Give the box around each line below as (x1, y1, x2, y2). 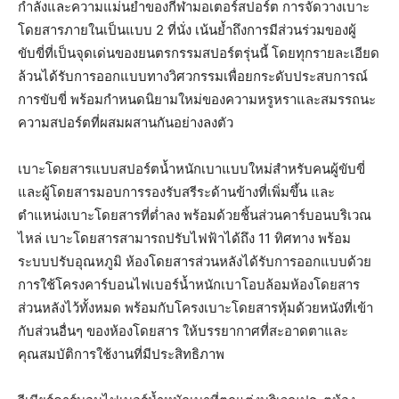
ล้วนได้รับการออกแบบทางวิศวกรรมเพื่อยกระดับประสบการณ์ (18, 67, 368, 85)
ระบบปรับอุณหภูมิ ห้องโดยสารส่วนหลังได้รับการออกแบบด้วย (18, 252, 371, 270)
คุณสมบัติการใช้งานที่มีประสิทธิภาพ (18, 345, 224, 362)
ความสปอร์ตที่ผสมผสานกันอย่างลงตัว (18, 113, 233, 131)
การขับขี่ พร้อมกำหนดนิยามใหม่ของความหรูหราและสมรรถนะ (18, 90, 376, 108)
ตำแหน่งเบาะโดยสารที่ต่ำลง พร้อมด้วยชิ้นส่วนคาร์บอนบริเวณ (18, 206, 371, 224)
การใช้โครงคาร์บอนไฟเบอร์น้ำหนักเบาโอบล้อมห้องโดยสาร (18, 275, 360, 293)
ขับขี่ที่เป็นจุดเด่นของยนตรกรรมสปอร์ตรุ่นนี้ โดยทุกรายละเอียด (18, 44, 379, 61)
